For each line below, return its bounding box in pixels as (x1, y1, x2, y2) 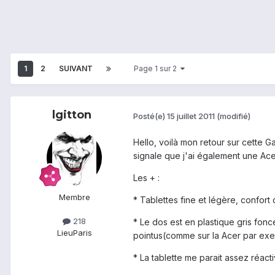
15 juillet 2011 (167, 110, 215, 121)
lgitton (52, 108, 91, 122)
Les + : (133, 172, 160, 184)
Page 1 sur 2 (134, 64, 180, 74)
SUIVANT (59, 64, 93, 74)
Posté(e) (133, 110, 167, 121)
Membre (58, 192, 90, 203)
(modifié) (217, 110, 250, 121)
